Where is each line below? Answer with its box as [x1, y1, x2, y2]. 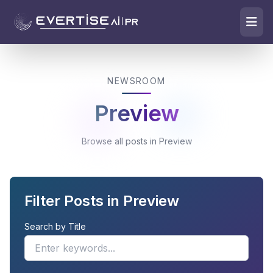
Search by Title [24, 221, 86, 232]
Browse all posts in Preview [81, 136, 192, 146]
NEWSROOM [107, 76, 166, 86]
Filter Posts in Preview [24, 192, 179, 210]
